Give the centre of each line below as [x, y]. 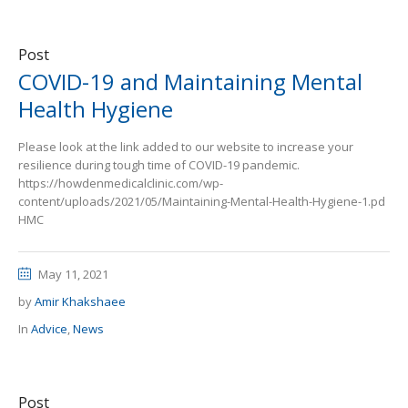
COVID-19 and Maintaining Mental [190, 82]
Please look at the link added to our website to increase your [186, 147]
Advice [49, 329]
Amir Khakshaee [80, 301]
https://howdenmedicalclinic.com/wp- [121, 183]
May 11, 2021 [73, 274]
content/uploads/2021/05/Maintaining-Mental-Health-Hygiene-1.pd [202, 201]
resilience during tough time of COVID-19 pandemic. [159, 165]
